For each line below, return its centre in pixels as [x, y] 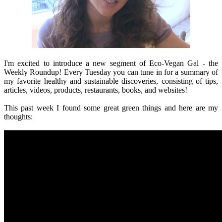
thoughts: [18, 117]
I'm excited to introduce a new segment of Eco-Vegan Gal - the [111, 63]
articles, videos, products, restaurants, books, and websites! [97, 90]
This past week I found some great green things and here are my [111, 108]
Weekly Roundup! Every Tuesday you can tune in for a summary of [111, 72]
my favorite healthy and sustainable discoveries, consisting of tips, [111, 81]
